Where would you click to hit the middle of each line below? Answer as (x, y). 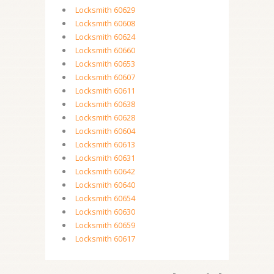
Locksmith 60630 (105, 212)
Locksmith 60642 (105, 171)
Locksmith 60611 (105, 91)
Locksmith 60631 (105, 158)
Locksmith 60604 (105, 131)
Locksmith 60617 (105, 239)
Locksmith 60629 (105, 10)
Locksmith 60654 (105, 198)
